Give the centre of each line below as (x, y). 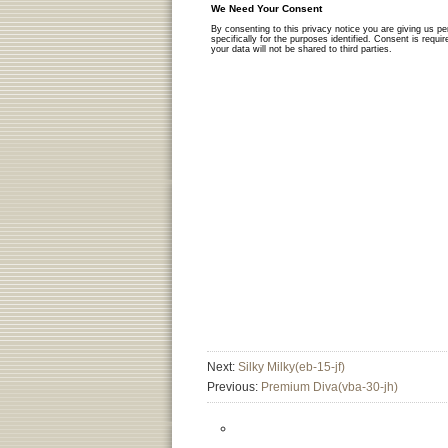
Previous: (234, 387)
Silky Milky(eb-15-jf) (291, 367)
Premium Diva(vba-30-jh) (329, 387)
